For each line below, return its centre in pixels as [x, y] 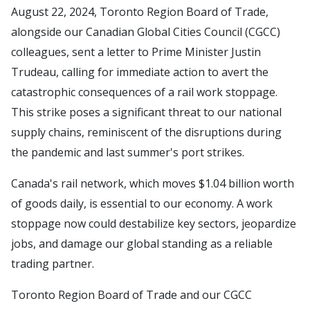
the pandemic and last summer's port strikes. [128, 152]
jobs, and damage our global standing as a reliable [142, 244]
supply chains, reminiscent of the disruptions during [146, 132]
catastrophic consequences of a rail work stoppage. [144, 92]
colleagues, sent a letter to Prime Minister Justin [136, 52]
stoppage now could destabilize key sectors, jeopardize [154, 224]
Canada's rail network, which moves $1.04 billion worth [153, 183]
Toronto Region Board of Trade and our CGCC [131, 295]
